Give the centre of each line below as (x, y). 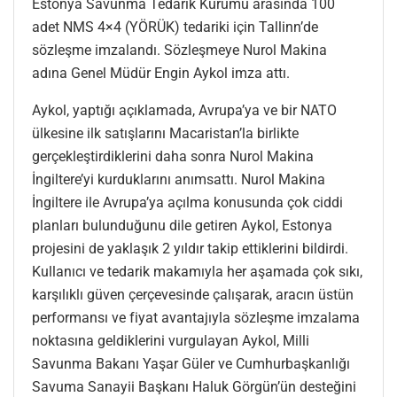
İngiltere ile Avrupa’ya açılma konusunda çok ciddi (187, 202)
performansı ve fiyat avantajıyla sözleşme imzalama (196, 317)
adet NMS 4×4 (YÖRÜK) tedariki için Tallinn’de (175, 27)
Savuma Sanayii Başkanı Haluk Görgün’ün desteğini (194, 386)
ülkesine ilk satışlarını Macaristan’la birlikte (165, 133)
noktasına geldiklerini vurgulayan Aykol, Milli (171, 340)
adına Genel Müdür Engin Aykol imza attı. (161, 73)
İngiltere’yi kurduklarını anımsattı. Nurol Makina (179, 179)
